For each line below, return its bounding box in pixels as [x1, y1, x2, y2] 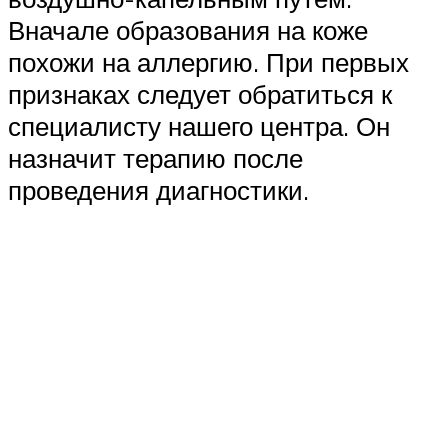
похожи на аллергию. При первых [8, 46, 409, 79]
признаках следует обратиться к [8, 78, 392, 111]
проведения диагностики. [8, 174, 309, 207]
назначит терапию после [8, 142, 303, 175]
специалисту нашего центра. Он [8, 110, 390, 143]
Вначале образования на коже [8, 14, 368, 47]
